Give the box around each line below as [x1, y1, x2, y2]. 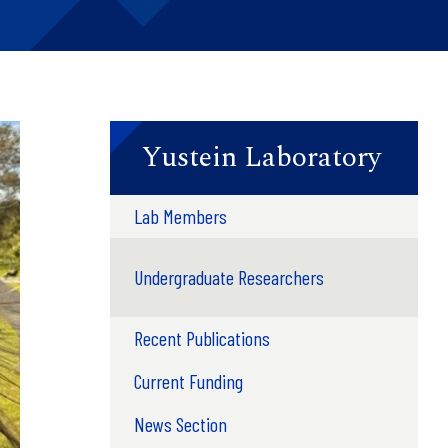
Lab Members [133, 203, 227, 228]
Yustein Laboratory [141, 135, 381, 179]
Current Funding [133, 368, 243, 393]
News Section [133, 411, 227, 436]
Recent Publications [133, 325, 270, 350]
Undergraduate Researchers [133, 264, 324, 289]
